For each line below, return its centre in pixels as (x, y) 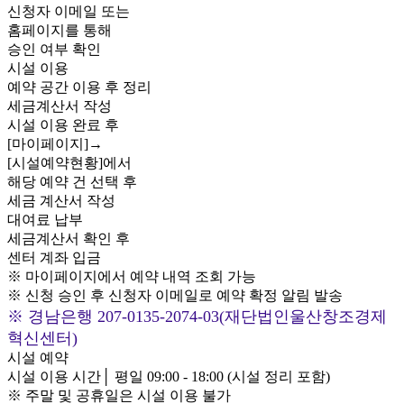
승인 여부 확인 (54, 49)
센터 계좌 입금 (54, 257)
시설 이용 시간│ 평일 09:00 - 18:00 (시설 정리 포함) (169, 376)
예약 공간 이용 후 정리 (79, 87)
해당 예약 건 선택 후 (72, 182)
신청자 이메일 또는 (69, 11)
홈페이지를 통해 (60, 30)
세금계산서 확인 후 (69, 239)
